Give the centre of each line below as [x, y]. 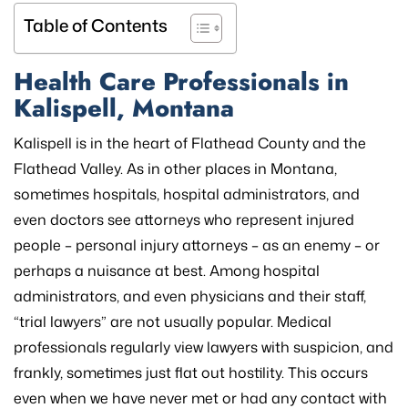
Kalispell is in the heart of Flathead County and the [190, 143]
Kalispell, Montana [124, 108]
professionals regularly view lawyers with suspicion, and [204, 347]
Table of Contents [96, 25]
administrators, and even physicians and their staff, [190, 296]
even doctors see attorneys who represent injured [184, 220]
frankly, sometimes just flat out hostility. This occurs [191, 373]
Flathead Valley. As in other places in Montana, [175, 169]
